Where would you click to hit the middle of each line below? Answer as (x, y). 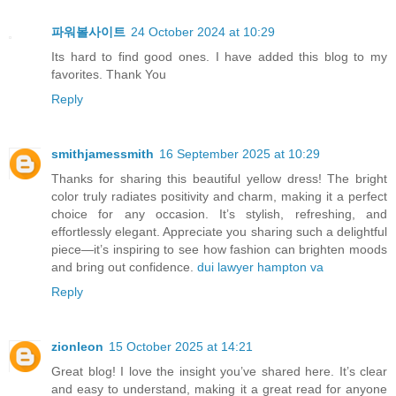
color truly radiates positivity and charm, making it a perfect (219, 197)
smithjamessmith (103, 154)
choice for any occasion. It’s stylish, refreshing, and (219, 214)
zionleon (77, 347)
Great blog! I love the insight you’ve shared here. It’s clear (219, 372)
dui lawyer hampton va (260, 267)
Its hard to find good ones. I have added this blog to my (219, 57)
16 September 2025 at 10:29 (240, 154)
